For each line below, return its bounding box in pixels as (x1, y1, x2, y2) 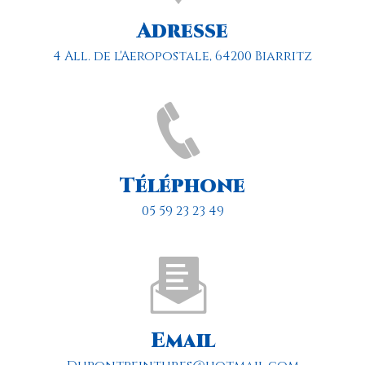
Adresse (137, 17, 228, 46)
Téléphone (120, 172, 245, 201)
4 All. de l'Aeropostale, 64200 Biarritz (61, 47, 312, 66)
